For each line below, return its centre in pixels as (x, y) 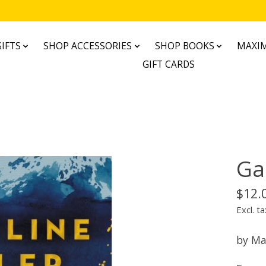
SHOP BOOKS (184, 46)
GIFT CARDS (168, 65)
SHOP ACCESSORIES (88, 46)
